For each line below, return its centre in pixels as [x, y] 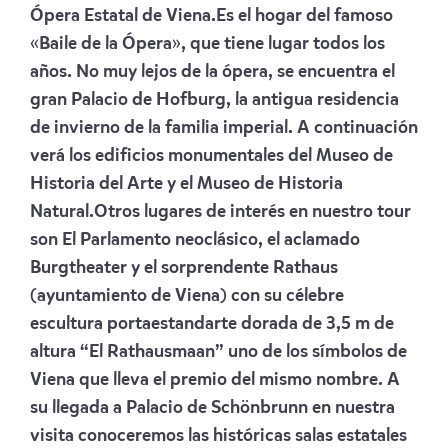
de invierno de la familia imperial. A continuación [224, 128]
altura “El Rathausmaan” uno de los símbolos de [218, 352]
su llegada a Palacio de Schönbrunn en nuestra [212, 408]
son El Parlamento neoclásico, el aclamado [195, 240]
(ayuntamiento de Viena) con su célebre [187, 296]
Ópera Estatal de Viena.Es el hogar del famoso [211, 16]
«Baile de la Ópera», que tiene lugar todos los [207, 44]
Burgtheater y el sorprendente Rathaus [184, 268]
